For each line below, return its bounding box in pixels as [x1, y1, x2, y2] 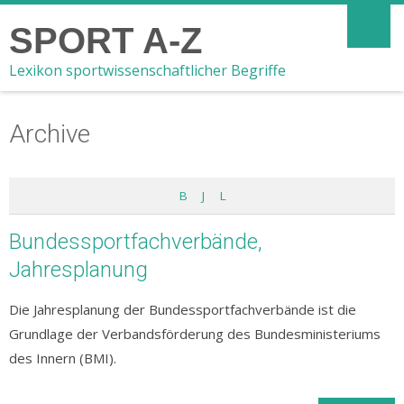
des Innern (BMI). [9, 349, 116, 367]
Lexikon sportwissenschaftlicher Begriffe [9, 60, 286, 80]
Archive [9, 119, 90, 149]
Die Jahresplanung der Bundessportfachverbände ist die [9, 300, 356, 318]
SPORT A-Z [9, 21, 202, 60]
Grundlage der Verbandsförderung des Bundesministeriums [9, 325, 381, 343]
